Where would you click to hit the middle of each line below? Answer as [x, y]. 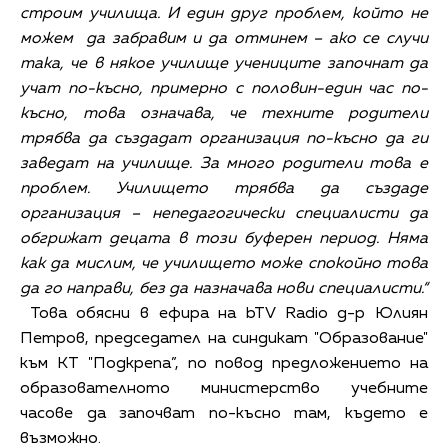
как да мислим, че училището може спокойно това [224, 263]
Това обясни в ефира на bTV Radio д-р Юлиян [229, 313]
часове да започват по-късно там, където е [224, 413]
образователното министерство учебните [224, 388]
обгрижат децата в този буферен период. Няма [224, 238]
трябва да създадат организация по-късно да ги [224, 138]
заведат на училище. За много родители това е [224, 163]
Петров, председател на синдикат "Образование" [224, 338]
